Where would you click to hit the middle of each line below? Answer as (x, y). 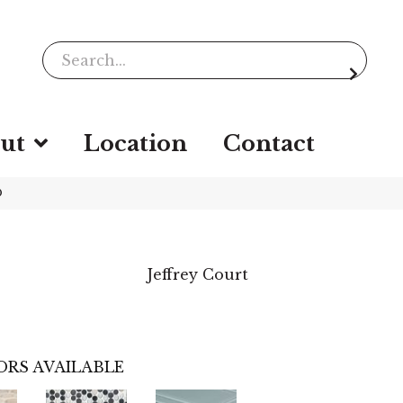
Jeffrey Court (198, 274)
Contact (269, 143)
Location (135, 143)
